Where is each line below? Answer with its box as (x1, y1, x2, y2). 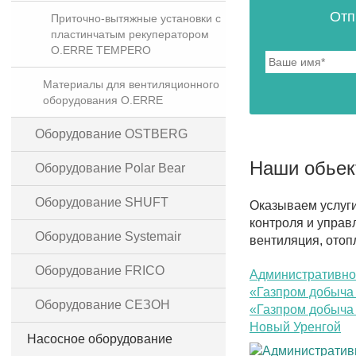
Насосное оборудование (27, 332, 172, 346)
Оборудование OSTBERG (35, 127, 188, 141)
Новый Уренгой (250, 319, 341, 334)
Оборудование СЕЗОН (35, 298, 170, 311)
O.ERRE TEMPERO (51, 44, 151, 56)
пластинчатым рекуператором (51, 28, 209, 41)
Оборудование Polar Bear (35, 161, 185, 175)
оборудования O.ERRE (43, 94, 163, 106)
